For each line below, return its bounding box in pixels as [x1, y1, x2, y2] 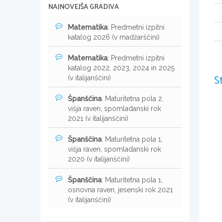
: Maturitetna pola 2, [102, 94, 164, 103]
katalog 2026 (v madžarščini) [68, 33, 160, 41]
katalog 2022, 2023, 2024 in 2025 [68, 63, 174, 72]
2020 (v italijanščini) [68, 155, 130, 163]
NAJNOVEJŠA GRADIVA [48, 1, 119, 13]
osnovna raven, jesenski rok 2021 [68, 185, 173, 194]
